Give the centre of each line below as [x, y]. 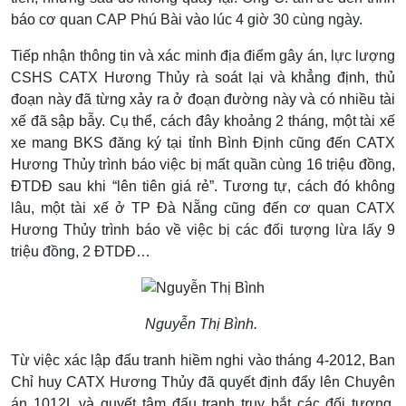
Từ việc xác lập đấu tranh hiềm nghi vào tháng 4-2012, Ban [203, 361]
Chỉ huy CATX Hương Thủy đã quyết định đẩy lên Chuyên [203, 382]
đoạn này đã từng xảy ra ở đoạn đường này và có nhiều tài [203, 99]
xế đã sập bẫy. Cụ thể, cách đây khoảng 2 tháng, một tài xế [203, 121]
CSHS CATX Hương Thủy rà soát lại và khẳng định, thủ [203, 77]
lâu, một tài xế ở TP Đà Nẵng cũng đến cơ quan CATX [203, 208]
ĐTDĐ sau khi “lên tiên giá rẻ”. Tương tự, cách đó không [203, 186]
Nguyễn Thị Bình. [201, 324]
